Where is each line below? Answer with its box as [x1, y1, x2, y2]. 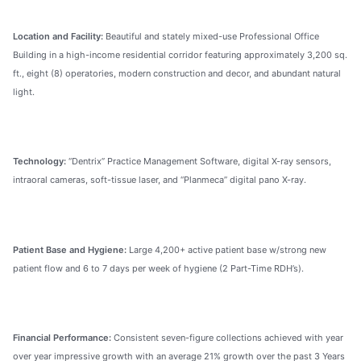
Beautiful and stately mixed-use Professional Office [103, 30, 319, 42]
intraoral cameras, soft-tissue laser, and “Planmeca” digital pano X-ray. [13, 174, 306, 186]
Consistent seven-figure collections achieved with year [111, 332, 343, 344]
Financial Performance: [13, 332, 111, 344]
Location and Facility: [13, 30, 103, 42]
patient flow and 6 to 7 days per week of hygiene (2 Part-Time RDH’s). [13, 262, 304, 274]
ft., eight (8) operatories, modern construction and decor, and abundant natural [13, 67, 341, 79]
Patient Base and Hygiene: [13, 243, 127, 255]
